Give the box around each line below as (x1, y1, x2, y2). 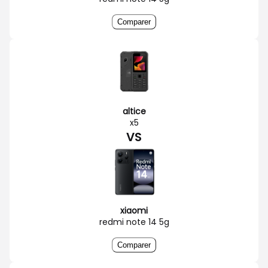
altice (122, 105, 146, 117)
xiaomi (120, 204, 148, 217)
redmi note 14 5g (99, 215, 169, 228)
